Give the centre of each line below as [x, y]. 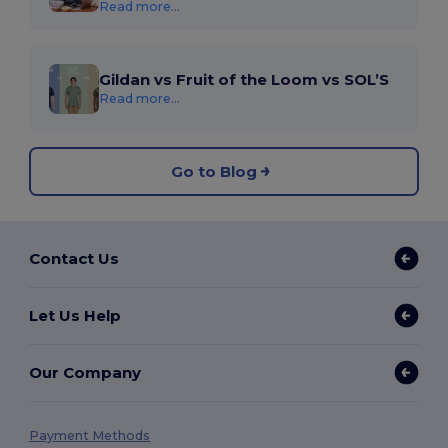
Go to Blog [214, 171]
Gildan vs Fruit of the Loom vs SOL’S [244, 80]
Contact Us [74, 258]
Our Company [85, 372]
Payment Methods [90, 436]
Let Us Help [75, 315]
